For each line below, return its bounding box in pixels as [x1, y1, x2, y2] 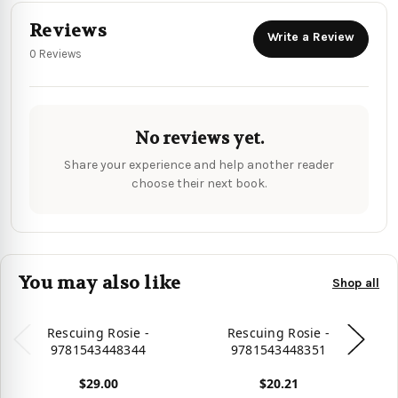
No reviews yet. [134, 127, 264, 149]
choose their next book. [131, 175, 267, 191]
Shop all [332, 275, 379, 291]
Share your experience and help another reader [64, 156, 334, 172]
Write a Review [267, 28, 354, 44]
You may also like [19, 271, 181, 294]
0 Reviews [29, 46, 82, 60]
